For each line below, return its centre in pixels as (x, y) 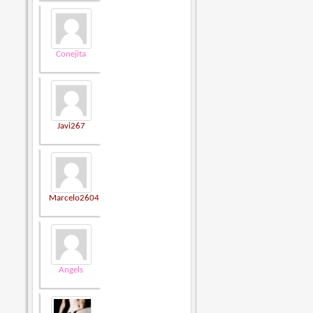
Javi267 (71, 126)
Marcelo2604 (74, 198)
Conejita (71, 54)
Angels (71, 270)
